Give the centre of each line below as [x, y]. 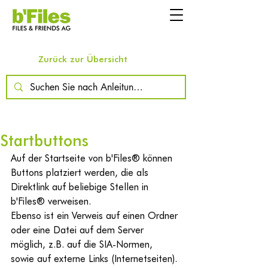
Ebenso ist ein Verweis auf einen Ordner [96, 215]
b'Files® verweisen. [51, 201]
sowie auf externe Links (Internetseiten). [94, 258]
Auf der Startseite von [58, 158]
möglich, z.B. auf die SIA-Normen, [83, 244]
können [158, 158]
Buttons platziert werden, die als [81, 172]
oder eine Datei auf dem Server [79, 229]
